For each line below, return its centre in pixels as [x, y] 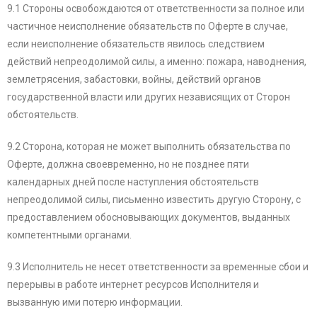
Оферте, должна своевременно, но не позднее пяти [128, 165]
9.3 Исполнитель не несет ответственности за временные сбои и [158, 267]
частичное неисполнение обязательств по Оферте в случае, [148, 27]
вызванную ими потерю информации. [95, 302]
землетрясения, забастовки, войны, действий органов [134, 80]
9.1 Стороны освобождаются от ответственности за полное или [156, 9]
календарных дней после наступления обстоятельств [133, 182]
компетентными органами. [69, 235]
